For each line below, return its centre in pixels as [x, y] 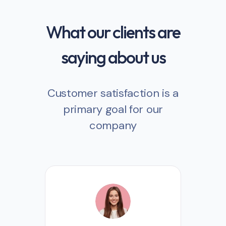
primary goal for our [113, 109]
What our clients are [113, 32]
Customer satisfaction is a [113, 93]
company [113, 125]
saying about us [113, 57]
